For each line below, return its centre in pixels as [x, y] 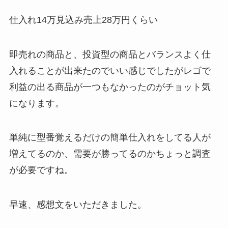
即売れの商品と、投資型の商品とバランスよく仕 [110, 54]
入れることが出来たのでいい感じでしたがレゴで [110, 70]
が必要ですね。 [41, 170]
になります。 [36, 103]
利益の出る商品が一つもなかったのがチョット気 [110, 87]
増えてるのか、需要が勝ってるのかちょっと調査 [110, 154]
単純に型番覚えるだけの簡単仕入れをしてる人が [110, 138]
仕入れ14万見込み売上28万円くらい [83, 20]
